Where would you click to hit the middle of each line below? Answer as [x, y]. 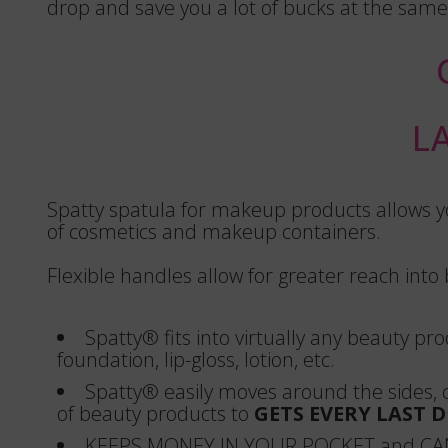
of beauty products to [155, 413]
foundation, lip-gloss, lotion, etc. [196, 359]
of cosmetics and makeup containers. [214, 231]
